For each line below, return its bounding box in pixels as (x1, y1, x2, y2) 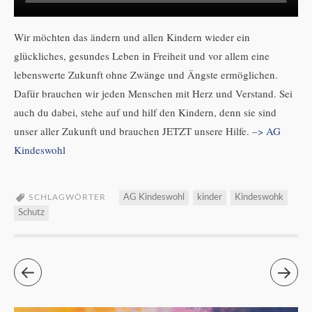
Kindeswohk (235, 192, 283, 202)
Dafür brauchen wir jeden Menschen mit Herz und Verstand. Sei (14, 86, 292, 100)
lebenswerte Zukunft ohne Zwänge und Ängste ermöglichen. (14, 67, 278, 81)
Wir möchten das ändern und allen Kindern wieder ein (14, 29, 250, 44)
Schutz (18, 208, 45, 217)
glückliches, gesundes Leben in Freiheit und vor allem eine (14, 48, 270, 63)
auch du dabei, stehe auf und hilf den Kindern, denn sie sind (14, 104, 276, 119)
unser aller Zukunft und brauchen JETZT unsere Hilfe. (14, 123, 252, 138)
